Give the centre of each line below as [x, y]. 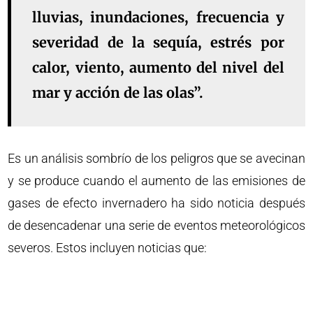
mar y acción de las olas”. [118, 93]
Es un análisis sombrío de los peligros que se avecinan [156, 159]
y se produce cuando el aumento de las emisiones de [156, 181]
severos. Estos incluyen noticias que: [108, 248]
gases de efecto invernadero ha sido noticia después [156, 203]
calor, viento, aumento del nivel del [158, 68]
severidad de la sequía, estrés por [158, 43]
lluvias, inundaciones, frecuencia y [158, 17]
